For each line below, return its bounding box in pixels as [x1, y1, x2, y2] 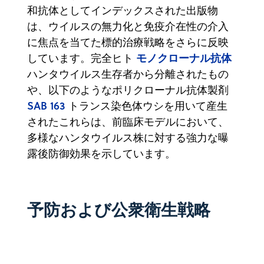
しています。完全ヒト [27, 50, 136, 65]
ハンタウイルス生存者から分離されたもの [27, 66, 229, 81]
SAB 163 [27, 97, 65, 113]
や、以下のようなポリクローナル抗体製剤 [27, 82, 229, 97]
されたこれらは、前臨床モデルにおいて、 [27, 114, 229, 129]
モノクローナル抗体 [136, 49, 232, 65]
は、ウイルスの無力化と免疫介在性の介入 [27, 18, 229, 34]
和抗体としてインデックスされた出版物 [27, 2, 218, 18]
